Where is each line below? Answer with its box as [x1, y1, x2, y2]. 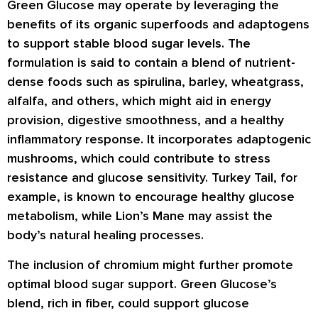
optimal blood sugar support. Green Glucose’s [7, 275, 277, 292]
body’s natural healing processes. [7, 227, 204, 243]
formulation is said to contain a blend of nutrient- [7, 55, 295, 71]
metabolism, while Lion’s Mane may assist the [7, 208, 273, 224]
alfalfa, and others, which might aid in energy [7, 93, 271, 109]
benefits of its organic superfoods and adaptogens [7, 16, 309, 33]
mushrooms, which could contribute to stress [7, 150, 270, 167]
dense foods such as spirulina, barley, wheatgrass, [7, 74, 304, 90]
